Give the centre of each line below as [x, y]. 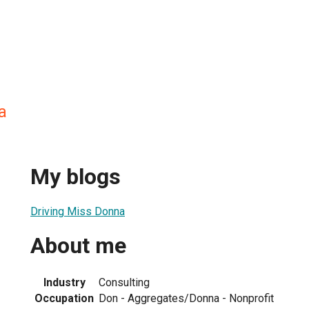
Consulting [124, 282]
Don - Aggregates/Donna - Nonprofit [186, 298]
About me [78, 246]
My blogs [76, 177]
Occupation [64, 298]
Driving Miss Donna [78, 211]
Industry [64, 282]
